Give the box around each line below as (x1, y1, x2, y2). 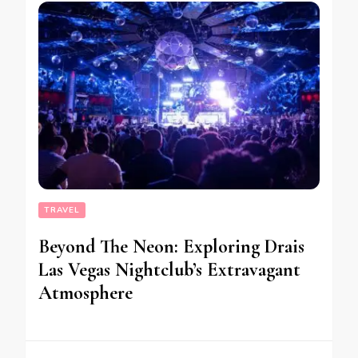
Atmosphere (38, 280, 133, 304)
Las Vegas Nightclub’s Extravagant (38, 257, 300, 281)
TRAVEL (44, 204, 80, 216)
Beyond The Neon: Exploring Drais (38, 234, 304, 258)
